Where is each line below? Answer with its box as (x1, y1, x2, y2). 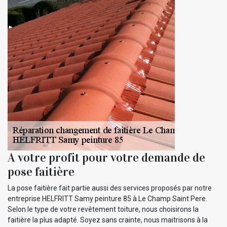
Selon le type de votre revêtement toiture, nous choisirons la (8, 205, 199, 213)
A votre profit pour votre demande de (8, 149, 205, 165)
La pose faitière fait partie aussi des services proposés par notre (8, 183, 212, 192)
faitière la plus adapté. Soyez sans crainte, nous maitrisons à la (8, 215, 208, 224)
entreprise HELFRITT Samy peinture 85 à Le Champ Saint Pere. (8, 194, 207, 203)
